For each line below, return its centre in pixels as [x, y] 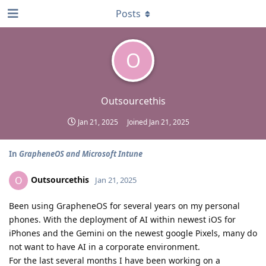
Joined [138, 122]
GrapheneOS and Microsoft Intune [81, 154]
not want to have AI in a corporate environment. [104, 247]
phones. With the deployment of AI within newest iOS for [122, 219]
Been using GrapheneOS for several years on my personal [124, 206]
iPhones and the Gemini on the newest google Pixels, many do [133, 233]
